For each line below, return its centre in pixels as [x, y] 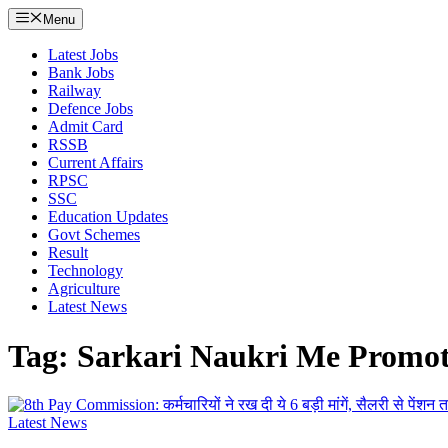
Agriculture [84, 289]
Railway [74, 91]
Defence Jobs [90, 109]
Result [68, 253]
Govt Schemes [94, 235]
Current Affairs [95, 163]
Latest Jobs [83, 55]
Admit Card [85, 127]
